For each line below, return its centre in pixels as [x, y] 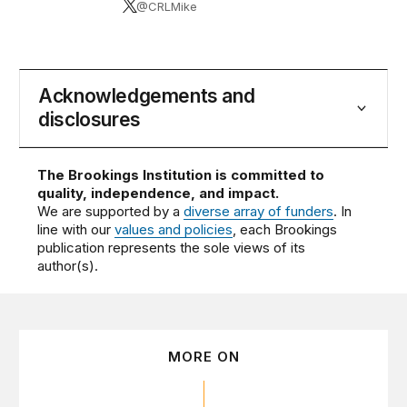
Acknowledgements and [147, 95]
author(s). [68, 265]
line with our [76, 229]
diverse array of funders [259, 211]
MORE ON [203, 356]
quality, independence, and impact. [159, 193]
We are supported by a [111, 211]
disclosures [89, 119]
